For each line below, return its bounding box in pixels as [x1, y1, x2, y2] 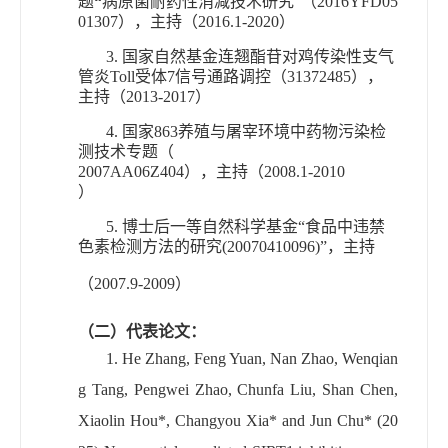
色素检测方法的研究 [78, 237, 222, 255]
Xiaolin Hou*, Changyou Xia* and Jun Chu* [78, 411, 372, 429]
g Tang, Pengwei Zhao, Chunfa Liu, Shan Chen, [78, 380, 398, 398]
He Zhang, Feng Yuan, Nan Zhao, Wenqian [122, 349, 398, 367]
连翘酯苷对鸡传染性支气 [218, 47, 394, 65]
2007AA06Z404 [78, 162, 184, 180]
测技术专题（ [78, 142, 174, 160]
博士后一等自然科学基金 [122, 217, 298, 235]
